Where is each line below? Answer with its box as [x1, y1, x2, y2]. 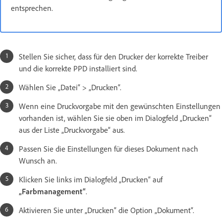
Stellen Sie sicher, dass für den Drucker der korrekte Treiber [19, 51, 208, 61]
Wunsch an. [19, 155, 57, 166]
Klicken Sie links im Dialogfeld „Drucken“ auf [19, 174, 163, 184]
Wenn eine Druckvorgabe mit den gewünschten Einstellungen [19, 101, 221, 111]
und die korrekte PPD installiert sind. [19, 63, 137, 73]
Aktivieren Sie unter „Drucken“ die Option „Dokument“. [19, 205, 194, 215]
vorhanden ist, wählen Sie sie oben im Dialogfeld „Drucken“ [19, 112, 212, 123]
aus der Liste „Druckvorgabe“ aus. [19, 124, 125, 135]
